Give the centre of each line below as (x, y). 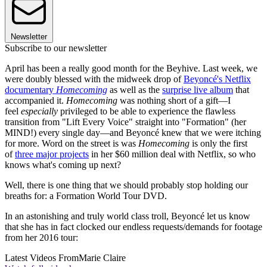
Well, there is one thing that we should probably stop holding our (126, 185)
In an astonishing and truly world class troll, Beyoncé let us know (128, 216)
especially (39, 111)
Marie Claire (102, 257)
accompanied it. (35, 100)
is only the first (218, 143)
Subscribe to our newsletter (56, 48)
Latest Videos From (42, 257)
